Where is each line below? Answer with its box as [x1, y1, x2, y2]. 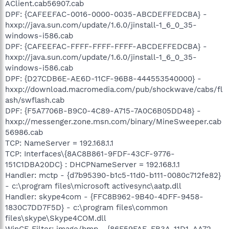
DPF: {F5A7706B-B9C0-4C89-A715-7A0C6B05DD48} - [5, 106, 201, 116]
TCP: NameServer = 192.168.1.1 [5, 138, 113, 148]
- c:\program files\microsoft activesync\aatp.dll [5, 181, 181, 191]
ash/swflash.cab [5, 95, 64, 105]
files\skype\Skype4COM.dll [5, 213, 106, 223]
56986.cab [5, 127, 43, 137]
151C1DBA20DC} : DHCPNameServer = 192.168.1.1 [5, 159, 180, 169]
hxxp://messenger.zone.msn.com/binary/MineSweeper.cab [5, 117, 221, 126]
